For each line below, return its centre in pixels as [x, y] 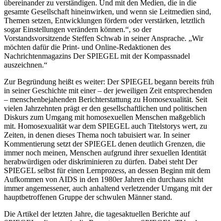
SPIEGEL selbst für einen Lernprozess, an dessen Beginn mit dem [107, 170]
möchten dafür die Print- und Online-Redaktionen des [87, 47]
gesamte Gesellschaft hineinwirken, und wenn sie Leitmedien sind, [108, 11]
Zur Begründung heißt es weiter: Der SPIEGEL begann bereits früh [109, 81]
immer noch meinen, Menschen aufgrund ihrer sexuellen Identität [105, 152]
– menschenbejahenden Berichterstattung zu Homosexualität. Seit [106, 99]
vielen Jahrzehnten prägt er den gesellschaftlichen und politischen [105, 108]
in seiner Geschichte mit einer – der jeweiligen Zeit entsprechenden [108, 90]
